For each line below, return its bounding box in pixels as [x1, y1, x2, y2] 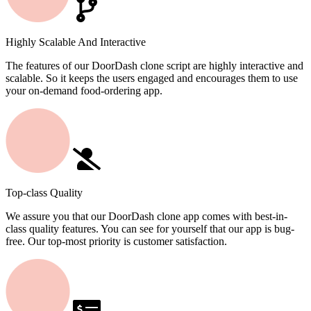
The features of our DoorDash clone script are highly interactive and [6, 60, 303, 72]
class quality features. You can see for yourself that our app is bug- [6, 223, 294, 235]
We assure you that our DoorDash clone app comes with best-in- [6, 210, 287, 223]
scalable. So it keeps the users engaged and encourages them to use [6, 72, 298, 85]
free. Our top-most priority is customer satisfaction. [6, 235, 227, 248]
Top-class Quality [6, 187, 83, 199]
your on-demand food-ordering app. [6, 85, 162, 97]
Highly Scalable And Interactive [6, 36, 146, 49]
